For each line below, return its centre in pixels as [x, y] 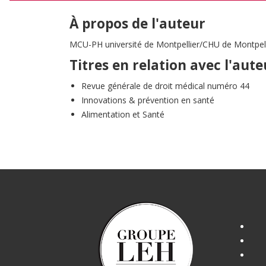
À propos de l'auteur [137, 23]
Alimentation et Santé [123, 114]
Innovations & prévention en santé [148, 100]
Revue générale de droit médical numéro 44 [165, 85]
